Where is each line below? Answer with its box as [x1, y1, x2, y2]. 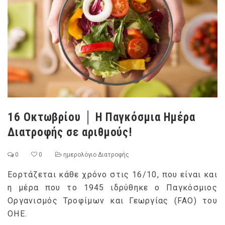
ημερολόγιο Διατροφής [63, 151, 129, 158]
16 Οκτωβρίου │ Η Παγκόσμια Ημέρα [8, 110, 195, 124]
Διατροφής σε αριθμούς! [8, 125, 133, 139]
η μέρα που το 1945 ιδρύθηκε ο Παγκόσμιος [8, 182, 217, 192]
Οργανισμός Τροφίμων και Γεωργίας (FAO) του [8, 195, 217, 205]
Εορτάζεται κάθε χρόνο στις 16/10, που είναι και [8, 169, 217, 179]
